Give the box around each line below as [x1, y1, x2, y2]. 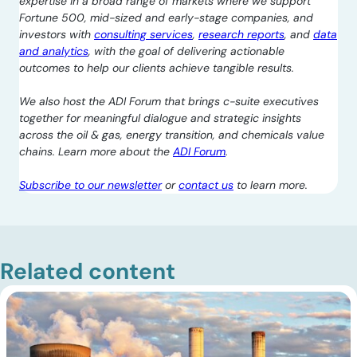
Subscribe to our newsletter [19, 178, 162, 192]
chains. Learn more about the [19, 144, 173, 159]
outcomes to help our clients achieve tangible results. [19, 61, 294, 75]
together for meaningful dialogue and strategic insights [19, 111, 301, 125]
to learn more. [233, 178, 308, 192]
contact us [178, 178, 233, 192]
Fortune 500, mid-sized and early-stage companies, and [19, 10, 313, 25]
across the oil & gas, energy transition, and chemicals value [19, 127, 324, 142]
